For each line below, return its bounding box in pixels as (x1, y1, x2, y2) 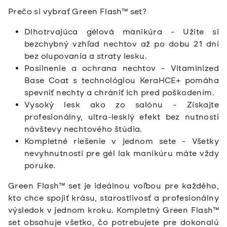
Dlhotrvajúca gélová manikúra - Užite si (24, 27, 219, 37)
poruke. (24, 161, 56, 171)
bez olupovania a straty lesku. (24, 51, 147, 61)
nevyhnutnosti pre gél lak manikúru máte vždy (24, 148, 219, 159)
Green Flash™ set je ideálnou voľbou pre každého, (8, 181, 219, 191)
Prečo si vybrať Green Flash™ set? (8, 7, 147, 17)
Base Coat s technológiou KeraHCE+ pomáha (24, 75, 219, 86)
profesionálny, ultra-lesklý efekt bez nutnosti (24, 112, 219, 122)
